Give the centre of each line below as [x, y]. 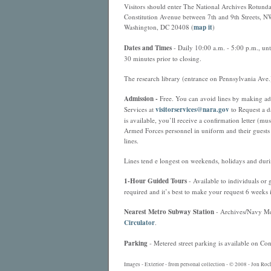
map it [203, 27]
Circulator [139, 223]
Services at [139, 109]
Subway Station [190, 212]
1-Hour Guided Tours [155, 181]
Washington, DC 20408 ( [158, 27]
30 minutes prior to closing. [162, 58]
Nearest [136, 212]
